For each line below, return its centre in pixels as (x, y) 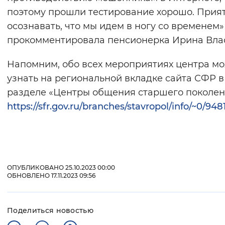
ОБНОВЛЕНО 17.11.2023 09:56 (51, 176)
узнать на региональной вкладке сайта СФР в (116, 79)
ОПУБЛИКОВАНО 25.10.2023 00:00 (61, 168)
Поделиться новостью (50, 211)
